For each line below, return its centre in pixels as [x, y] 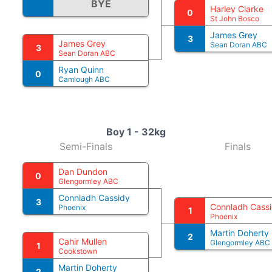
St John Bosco [235, 18]
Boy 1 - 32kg [136, 132]
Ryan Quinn [81, 70]
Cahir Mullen [83, 241]
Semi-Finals [86, 146]
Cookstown [78, 251]
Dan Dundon [83, 172]
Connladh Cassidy [94, 198]
